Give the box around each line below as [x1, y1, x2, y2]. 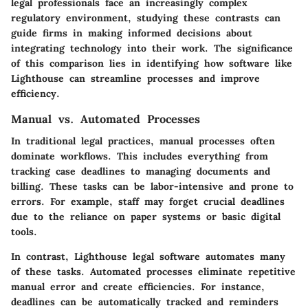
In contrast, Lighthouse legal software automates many [11, 250, 285, 263]
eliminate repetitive [192, 265, 296, 278]
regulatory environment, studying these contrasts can [11, 12, 280, 25]
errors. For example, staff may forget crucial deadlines [11, 195, 285, 208]
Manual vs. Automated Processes [11, 112, 200, 126]
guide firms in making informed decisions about [11, 27, 252, 40]
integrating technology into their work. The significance [11, 42, 293, 55]
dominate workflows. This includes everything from [11, 150, 268, 163]
